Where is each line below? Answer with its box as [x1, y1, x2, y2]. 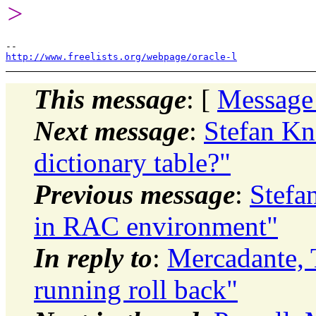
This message [34, 83, 186, 114]
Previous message [34, 178, 235, 209]
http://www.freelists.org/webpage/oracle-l [6, 51, 237, 62]
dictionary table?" [34, 147, 231, 178]
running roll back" [34, 274, 238, 305]
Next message [34, 115, 189, 146]
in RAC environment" [34, 210, 278, 241]
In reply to [34, 242, 152, 273]
